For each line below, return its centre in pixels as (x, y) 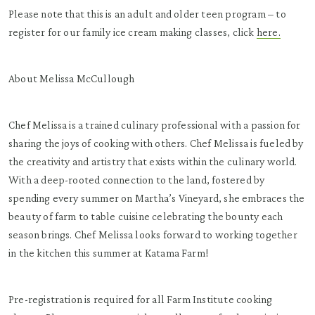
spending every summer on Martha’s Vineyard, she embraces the (157, 198)
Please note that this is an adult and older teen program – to (147, 14)
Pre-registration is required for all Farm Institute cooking (141, 299)
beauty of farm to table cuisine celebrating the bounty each (146, 216)
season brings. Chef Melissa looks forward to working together (153, 234)
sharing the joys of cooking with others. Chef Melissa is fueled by (156, 143)
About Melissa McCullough (72, 78)
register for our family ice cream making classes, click (133, 32)
